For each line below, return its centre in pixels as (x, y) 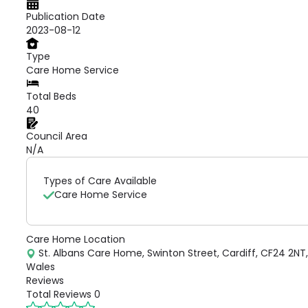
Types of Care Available (100, 181)
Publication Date (66, 16)
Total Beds (51, 96)
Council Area (57, 136)
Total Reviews (59, 294)
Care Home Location (76, 239)
